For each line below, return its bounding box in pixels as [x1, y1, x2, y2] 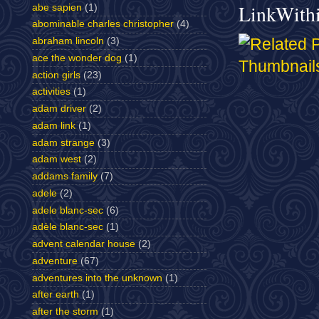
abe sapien [32, 1, 82, 13]
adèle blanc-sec [32, 221, 103, 233]
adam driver [32, 103, 86, 114]
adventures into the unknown [32, 272, 162, 283]
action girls [32, 69, 80, 80]
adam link [32, 120, 75, 131]
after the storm [32, 306, 98, 317]
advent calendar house [32, 239, 135, 249]
